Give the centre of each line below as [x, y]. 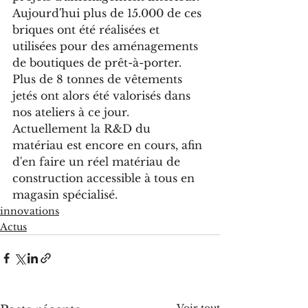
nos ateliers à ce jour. [71, 112]
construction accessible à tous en [105, 178]
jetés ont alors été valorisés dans [103, 96]
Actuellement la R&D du [83, 129]
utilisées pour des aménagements [107, 46]
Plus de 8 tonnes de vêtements [99, 79]
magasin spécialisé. [65, 195]
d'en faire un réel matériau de [98, 162]
